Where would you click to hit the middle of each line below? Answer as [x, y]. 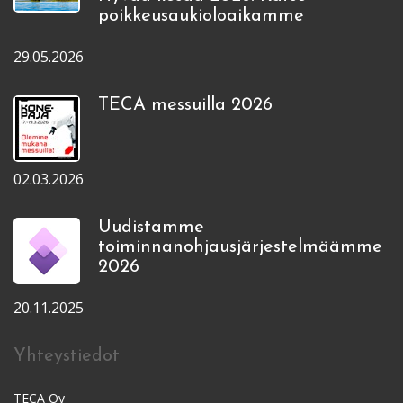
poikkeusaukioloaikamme [201, 16]
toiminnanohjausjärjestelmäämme [240, 247]
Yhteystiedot [67, 356]
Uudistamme [151, 227]
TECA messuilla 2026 [185, 105]
